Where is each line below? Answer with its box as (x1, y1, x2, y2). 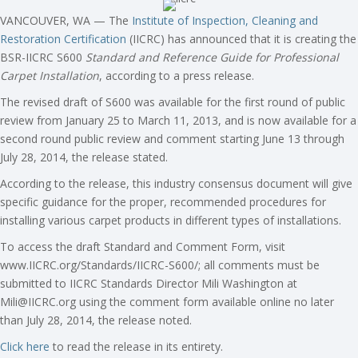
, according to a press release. (99, 67, 254, 83)
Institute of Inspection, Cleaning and (132, 12, 318, 28)
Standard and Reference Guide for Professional (86, 49, 339, 65)
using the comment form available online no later (76, 293, 334, 309)
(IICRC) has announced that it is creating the (126, 30, 356, 46)
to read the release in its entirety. (50, 338, 223, 354)
